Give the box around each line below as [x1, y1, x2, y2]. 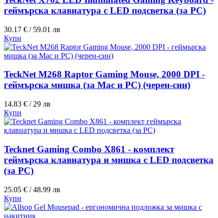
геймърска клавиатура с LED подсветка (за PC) [4, 5, 206, 16]
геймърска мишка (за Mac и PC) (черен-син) [4, 80, 190, 91]
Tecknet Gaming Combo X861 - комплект [4, 144, 174, 154]
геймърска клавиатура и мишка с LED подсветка [4, 154, 214, 165]
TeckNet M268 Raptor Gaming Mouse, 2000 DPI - [4, 69, 205, 80]
